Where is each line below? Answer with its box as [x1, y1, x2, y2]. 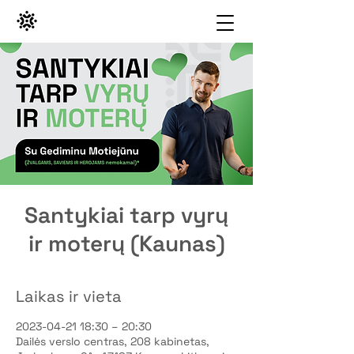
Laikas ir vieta [16, 286, 122, 307]
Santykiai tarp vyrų [24, 201, 228, 229]
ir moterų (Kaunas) [28, 229, 225, 258]
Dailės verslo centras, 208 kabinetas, [16, 334, 209, 348]
